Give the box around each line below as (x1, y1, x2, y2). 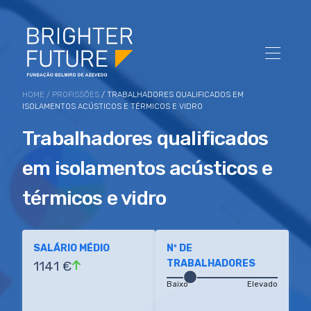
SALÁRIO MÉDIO (33, 242, 110, 254)
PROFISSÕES (52, 90, 99, 99)
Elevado (247, 280, 278, 289)
